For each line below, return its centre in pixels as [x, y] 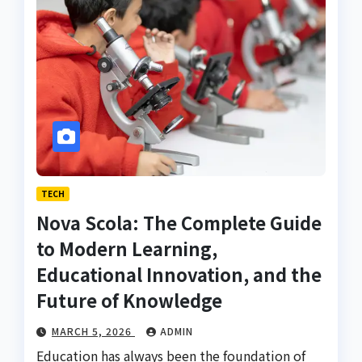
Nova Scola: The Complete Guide [179, 223]
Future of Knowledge [129, 300]
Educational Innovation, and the [179, 274]
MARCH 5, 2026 [93, 331]
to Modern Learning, [127, 248]
